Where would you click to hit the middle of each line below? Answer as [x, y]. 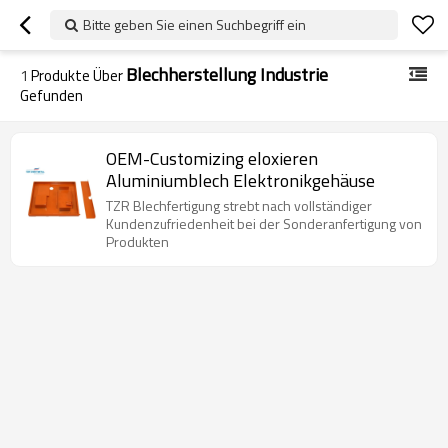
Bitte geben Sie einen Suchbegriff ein [194, 24]
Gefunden [51, 95]
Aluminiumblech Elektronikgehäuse [240, 180]
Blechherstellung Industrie [227, 74]
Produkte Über [77, 75]
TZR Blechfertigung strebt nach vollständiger [239, 205]
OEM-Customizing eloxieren [212, 158]
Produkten [137, 241]
